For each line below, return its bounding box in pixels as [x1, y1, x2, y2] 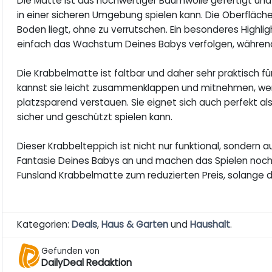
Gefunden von [41, 245, 100, 257]
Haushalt [190, 218, 231, 231]
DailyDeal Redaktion [41, 256, 132, 269]
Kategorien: [17, 218, 72, 231]
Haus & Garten [101, 218, 169, 231]
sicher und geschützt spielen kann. [17, 110, 173, 124]
